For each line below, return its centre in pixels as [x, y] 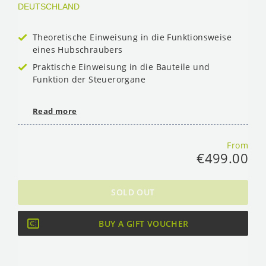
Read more [55, 111]
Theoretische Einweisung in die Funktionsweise [132, 37]
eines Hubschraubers [78, 50]
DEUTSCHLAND [49, 7]
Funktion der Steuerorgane [89, 79]
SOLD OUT [133, 192]
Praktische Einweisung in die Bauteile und [121, 67]
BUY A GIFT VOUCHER [144, 223]
